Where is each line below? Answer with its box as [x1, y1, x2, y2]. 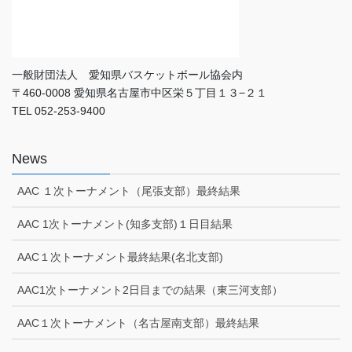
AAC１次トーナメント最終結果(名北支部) [17, 251, 223, 264]
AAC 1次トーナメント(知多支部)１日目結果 [17, 218, 233, 231]
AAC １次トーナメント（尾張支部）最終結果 [17, 185, 240, 198]
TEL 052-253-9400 [12, 104, 105, 118]
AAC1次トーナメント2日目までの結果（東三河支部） [17, 284, 283, 297]
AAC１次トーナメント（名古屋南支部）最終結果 [17, 317, 259, 330]
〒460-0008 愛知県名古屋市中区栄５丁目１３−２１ [12, 86, 267, 100]
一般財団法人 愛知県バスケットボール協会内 [12, 68, 243, 82]
